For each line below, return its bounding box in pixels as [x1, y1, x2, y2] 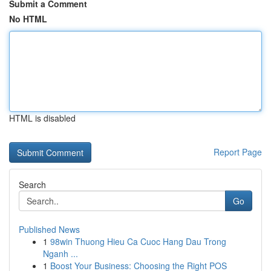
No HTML [9, 13, 47, 25]
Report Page [214, 146, 262, 158]
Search [19, 178, 46, 191]
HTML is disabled [9, 112, 76, 124]
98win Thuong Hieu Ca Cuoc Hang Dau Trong [50, 235, 226, 247]
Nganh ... [43, 247, 78, 260]
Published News [19, 223, 80, 235]
